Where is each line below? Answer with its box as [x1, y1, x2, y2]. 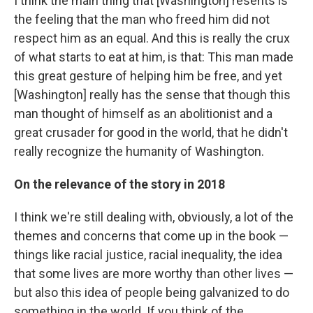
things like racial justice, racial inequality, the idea [14, 247, 282, 262]
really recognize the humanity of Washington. [14, 144, 264, 159]
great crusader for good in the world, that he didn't [14, 125, 288, 140]
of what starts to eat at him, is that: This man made [14, 50, 293, 64]
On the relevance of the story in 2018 [14, 177, 225, 191]
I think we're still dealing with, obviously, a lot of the [14, 210, 293, 224]
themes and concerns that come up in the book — [14, 228, 289, 243]
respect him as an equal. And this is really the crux [14, 31, 290, 45]
